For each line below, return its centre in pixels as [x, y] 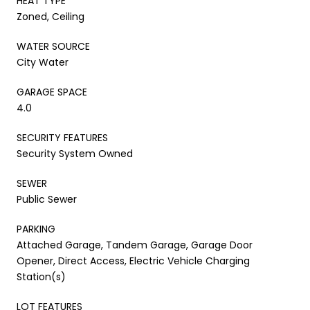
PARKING [36, 229]
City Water [43, 62]
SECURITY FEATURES [62, 137]
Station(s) [41, 276]
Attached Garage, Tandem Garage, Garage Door [135, 245]
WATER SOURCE [53, 46]
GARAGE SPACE [52, 92]
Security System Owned [75, 153]
